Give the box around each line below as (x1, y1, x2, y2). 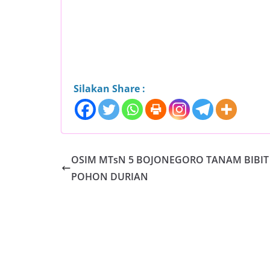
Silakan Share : (74, 82, 145, 96)
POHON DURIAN (71, 170, 148, 184)
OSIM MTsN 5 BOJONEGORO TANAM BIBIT (71, 153, 269, 167)
